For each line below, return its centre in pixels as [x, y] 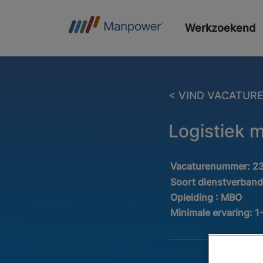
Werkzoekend [220, 28]
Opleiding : [195, 197]
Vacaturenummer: [212, 166]
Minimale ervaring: [213, 213]
